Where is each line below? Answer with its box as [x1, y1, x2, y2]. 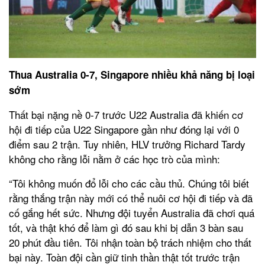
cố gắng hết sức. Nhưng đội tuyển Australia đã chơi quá [9, 205, 254, 221]
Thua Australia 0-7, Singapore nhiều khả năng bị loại [9, 67, 255, 82]
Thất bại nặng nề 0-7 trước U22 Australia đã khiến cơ [9, 107, 243, 122]
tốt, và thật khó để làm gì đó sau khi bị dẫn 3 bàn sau [9, 220, 243, 235]
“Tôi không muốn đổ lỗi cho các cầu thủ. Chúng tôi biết [9, 176, 249, 191]
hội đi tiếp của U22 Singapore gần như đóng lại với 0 [9, 122, 239, 137]
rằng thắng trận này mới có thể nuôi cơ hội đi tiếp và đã [9, 190, 253, 206]
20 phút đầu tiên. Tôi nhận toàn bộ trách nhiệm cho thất [9, 235, 251, 250]
